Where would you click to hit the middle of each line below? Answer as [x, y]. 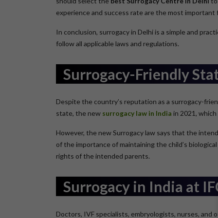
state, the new [79, 113]
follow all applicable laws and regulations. [117, 44]
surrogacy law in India [137, 113]
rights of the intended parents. [103, 156]
